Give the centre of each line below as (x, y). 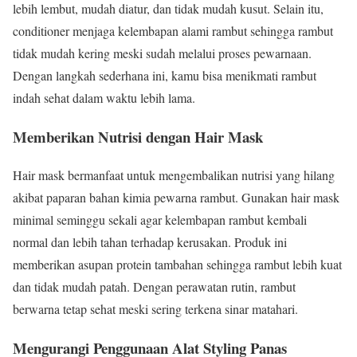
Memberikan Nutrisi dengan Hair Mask (138, 136)
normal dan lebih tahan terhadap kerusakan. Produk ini (150, 242)
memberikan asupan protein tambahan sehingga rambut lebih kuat (177, 265)
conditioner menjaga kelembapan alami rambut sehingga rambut (173, 30)
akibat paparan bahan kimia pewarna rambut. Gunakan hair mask (176, 198)
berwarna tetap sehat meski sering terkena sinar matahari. (155, 309)
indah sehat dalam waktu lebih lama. (104, 97)
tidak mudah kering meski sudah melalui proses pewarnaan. (162, 53)
